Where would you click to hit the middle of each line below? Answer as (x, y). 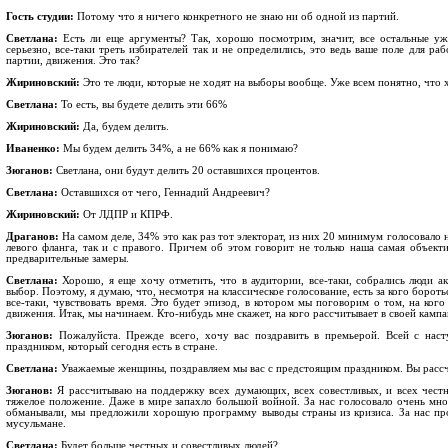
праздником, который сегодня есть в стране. (112, 346)
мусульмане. (36, 423)
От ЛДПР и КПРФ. (126, 214)
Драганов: (32, 236)
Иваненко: (33, 148)
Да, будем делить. (124, 126)
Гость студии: (40, 16)
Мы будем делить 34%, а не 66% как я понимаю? (179, 148)
